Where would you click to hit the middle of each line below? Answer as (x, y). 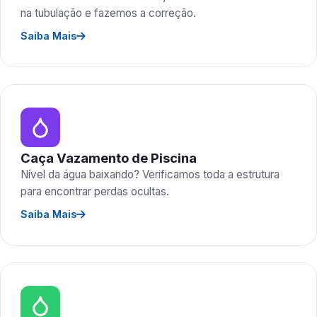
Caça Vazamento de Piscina (109, 158)
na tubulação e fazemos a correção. (108, 13)
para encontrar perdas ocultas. (95, 191)
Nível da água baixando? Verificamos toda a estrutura (150, 174)
